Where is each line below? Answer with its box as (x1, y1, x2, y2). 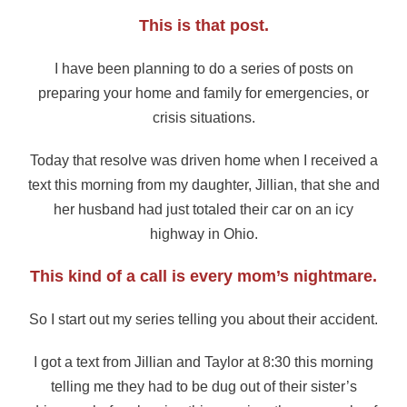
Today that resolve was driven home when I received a (29, 153, 378, 169)
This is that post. (138, 16, 269, 35)
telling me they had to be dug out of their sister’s (50, 378, 357, 394)
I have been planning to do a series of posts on (54, 61, 353, 77)
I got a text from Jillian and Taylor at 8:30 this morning (34, 353, 373, 370)
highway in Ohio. (149, 226, 258, 243)
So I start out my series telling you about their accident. (29, 311, 378, 327)
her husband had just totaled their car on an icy (54, 202, 353, 218)
